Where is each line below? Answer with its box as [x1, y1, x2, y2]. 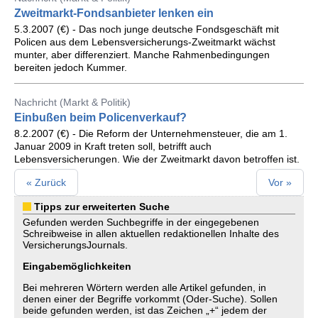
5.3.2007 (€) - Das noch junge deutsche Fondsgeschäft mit [14, 23, 279, 35]
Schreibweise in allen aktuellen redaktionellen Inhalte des [23, 228, 279, 239]
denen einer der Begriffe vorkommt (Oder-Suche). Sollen [23, 293, 278, 305]
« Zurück [26, 177, 66, 188]
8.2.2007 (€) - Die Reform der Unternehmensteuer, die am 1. [14, 128, 287, 139]
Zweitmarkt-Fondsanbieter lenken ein [14, 7, 214, 19]
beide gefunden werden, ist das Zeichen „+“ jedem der [23, 305, 267, 316]
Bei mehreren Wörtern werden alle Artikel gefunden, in [23, 282, 266, 293]
